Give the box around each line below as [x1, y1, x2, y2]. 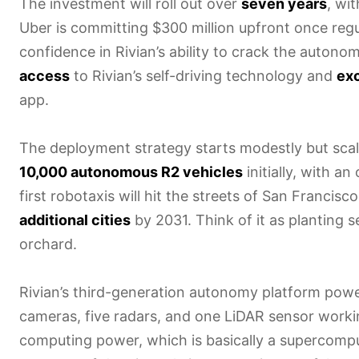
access [19, 67, 70, 84]
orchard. [19, 235, 77, 252]
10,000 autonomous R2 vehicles [19, 163, 243, 180]
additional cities [19, 211, 131, 228]
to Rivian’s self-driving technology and [70, 67, 337, 84]
